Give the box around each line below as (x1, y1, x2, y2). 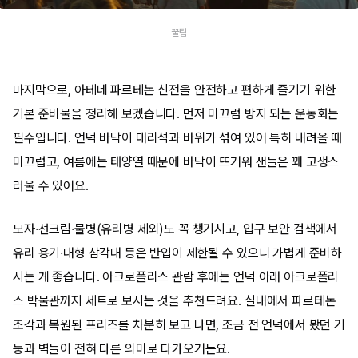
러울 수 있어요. (13, 178, 89, 193)
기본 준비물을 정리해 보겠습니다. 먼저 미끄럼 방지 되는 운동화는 (13, 106, 340, 121)
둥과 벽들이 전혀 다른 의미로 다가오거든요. (13, 341, 231, 356)
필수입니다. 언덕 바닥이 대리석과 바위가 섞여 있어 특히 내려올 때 (13, 130, 343, 145)
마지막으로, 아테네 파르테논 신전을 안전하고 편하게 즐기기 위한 (13, 82, 336, 97)
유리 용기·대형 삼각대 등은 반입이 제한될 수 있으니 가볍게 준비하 (13, 245, 343, 261)
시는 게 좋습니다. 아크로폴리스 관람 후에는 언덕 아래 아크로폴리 (13, 269, 340, 284)
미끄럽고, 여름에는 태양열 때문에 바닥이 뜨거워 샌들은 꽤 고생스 (13, 154, 340, 169)
